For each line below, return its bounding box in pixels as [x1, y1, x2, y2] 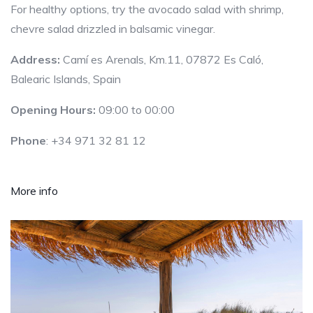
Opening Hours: [10, 103, 99, 117]
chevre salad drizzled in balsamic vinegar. [10, 22, 215, 36]
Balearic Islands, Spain [10, 72, 121, 86]
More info [10, 184, 58, 198]
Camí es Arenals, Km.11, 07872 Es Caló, [63, 52, 263, 66]
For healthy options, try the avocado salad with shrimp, [10, 2, 284, 16]
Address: [10, 52, 63, 66]
